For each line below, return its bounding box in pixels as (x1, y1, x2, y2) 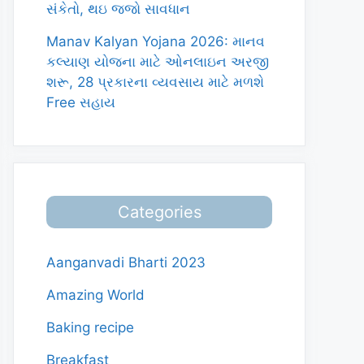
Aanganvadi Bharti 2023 (46, 254, 206, 271)
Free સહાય (46, 94, 115, 110)
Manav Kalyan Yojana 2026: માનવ (46, 33, 265, 50)
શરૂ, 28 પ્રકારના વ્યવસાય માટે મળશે (46, 74, 264, 90)
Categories (117, 202, 201, 222)
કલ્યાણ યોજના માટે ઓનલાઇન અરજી (46, 54, 269, 70)
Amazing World (46, 287, 145, 303)
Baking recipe (46, 319, 134, 336)
